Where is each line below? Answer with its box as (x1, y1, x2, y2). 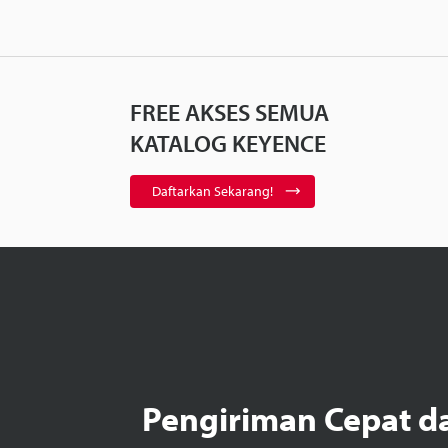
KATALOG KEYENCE (130, 127, 326, 158)
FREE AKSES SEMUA (130, 96, 329, 127)
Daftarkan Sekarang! (152, 181, 273, 200)
